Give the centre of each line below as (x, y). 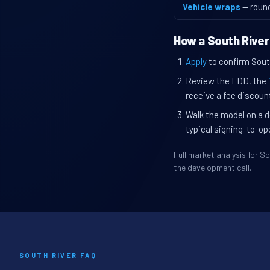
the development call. (212, 168)
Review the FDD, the (227, 81)
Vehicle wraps (212, 7)
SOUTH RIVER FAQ (58, 256)
